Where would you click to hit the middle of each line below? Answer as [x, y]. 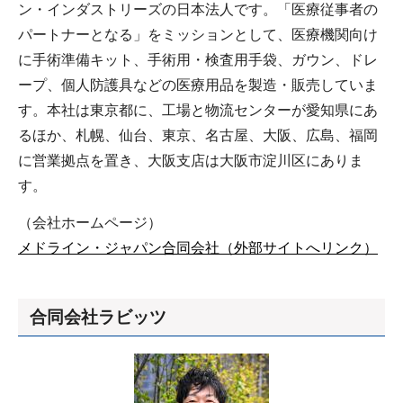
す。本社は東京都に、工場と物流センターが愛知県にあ [198, 111]
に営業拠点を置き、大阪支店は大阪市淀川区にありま [191, 161]
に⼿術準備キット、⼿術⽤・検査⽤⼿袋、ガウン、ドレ [198, 60]
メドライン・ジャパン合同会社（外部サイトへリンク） [198, 248]
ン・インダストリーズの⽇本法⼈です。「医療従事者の [198, 10]
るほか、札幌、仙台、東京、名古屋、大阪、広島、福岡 [198, 136]
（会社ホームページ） [90, 223]
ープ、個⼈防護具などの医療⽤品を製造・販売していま [198, 85]
